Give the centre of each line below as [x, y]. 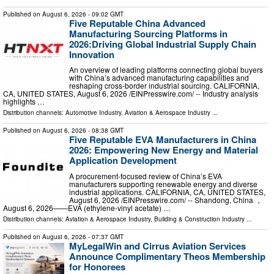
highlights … [24, 102]
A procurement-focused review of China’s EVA [146, 176]
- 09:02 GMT [105, 14]
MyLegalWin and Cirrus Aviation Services [157, 246]
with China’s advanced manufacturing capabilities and [159, 78]
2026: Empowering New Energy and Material [164, 150]
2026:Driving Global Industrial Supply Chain [163, 44]
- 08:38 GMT [105, 131]
